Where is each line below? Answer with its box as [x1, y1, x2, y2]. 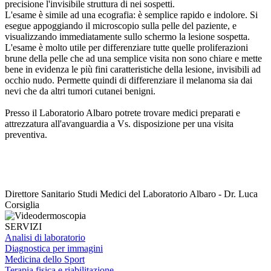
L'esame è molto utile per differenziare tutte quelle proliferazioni [5, 42, 248, 53]
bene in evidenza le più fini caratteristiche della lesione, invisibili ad [5, 64, 261, 74]
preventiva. [5, 129, 47, 140]
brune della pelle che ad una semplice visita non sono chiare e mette [5, 53, 262, 64]
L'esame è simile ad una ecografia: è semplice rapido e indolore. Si [5, 9, 258, 20]
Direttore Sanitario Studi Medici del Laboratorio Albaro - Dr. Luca [5, 188, 258, 199]
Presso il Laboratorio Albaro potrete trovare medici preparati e [5, 107, 240, 118]
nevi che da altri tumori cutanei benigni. [5, 85, 155, 96]
